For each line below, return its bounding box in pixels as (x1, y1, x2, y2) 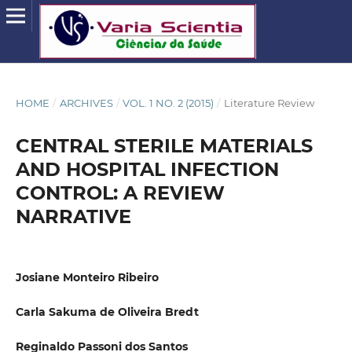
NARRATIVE (15, 204, 131, 228)
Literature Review (223, 96, 314, 109)
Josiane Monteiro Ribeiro (15, 270, 159, 284)
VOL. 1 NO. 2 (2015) (123, 96, 214, 109)
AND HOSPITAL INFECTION (15, 157, 279, 181)
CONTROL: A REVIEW (15, 181, 225, 204)
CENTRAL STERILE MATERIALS (15, 134, 313, 157)
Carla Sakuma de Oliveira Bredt (15, 305, 199, 320)
